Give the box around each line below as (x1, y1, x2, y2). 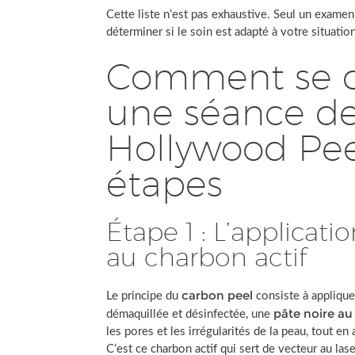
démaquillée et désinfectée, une (106, 308, 274, 320)
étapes (106, 162, 223, 204)
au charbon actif (106, 242, 307, 272)
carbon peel (181, 288, 254, 303)
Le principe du (106, 290, 182, 302)
